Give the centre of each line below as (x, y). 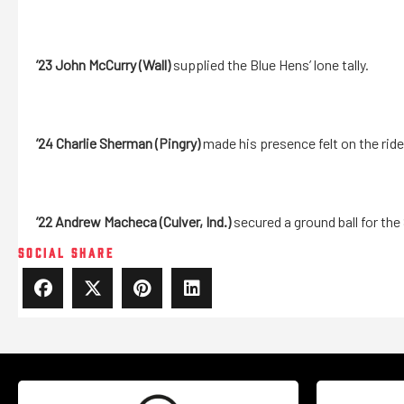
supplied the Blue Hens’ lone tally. (270, 65)
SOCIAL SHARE (66, 252)
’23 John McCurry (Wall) (103, 65)
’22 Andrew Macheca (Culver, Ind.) (133, 222)
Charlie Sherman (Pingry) (128, 143)
